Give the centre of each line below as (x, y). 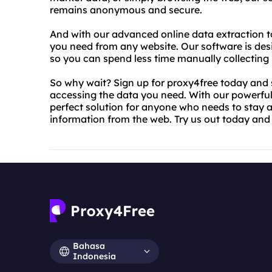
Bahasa (89, 246)
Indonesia (94, 256)
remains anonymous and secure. (126, 10)
